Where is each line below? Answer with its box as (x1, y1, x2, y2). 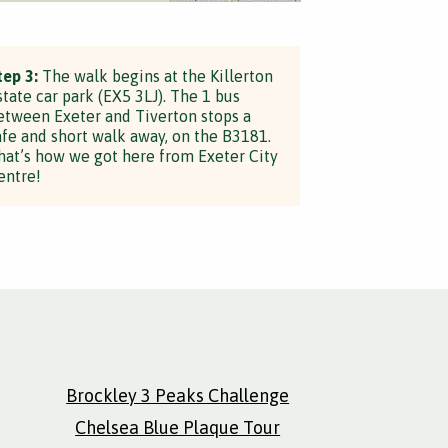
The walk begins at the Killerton (37, 67, 273, 85)
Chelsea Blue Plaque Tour (75, 417, 281, 438)
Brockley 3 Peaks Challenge (66, 385, 290, 406)
